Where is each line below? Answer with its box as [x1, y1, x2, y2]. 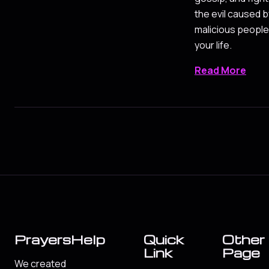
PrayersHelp [14, 231, 105, 248]
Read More [195, 64, 246, 77]
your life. [195, 38, 232, 52]
